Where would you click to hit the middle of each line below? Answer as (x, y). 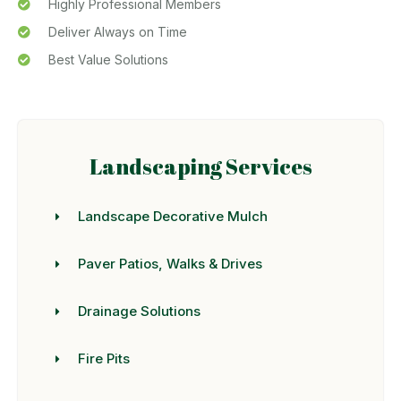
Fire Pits (104, 359)
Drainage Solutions (140, 311)
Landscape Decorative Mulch (173, 217)
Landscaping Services (200, 167)
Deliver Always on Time (117, 32)
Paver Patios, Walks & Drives (171, 264)
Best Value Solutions (108, 60)
